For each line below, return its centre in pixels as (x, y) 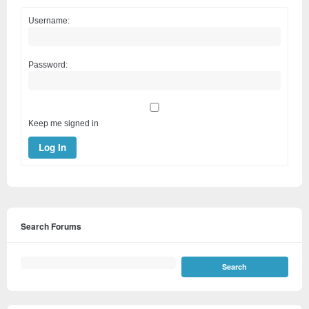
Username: (49, 20)
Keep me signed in (63, 123)
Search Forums (51, 226)
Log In (52, 148)
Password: (48, 64)
